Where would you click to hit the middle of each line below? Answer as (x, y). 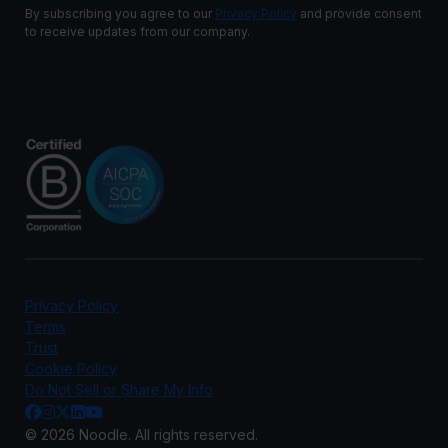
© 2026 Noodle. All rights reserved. (141, 434)
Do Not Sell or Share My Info (119, 389)
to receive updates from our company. (137, 31)
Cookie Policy (71, 368)
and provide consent (359, 13)
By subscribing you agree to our (120, 13)
